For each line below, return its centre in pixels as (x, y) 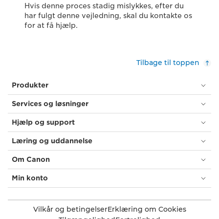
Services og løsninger (50, 104)
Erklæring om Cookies (147, 209)
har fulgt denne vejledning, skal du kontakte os (108, 16)
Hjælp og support (43, 122)
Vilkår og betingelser (70, 209)
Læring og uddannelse (52, 141)
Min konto (30, 178)
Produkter (30, 85)
